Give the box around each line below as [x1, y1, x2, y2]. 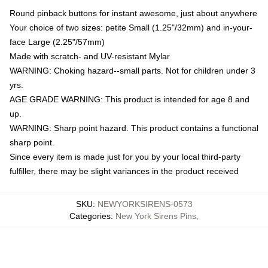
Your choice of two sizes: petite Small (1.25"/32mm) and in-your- [10, 22, 252, 32]
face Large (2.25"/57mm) [10, 36, 105, 47]
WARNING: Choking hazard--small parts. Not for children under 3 [10, 65, 255, 75]
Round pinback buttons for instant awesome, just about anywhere [10, 8, 257, 18]
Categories [69, 211, 111, 221]
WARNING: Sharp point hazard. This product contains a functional [10, 123, 258, 133]
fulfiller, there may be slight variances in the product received [10, 166, 239, 176]
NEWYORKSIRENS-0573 [97, 199, 193, 209]
